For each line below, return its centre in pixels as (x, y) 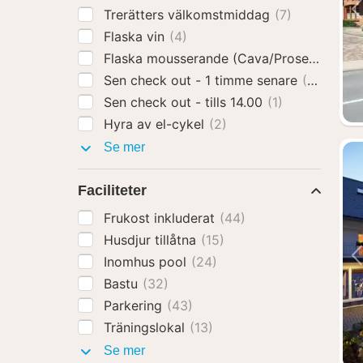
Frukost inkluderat (161, 218)
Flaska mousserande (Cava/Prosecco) (222, 58)
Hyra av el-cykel (156, 124)
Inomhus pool (147, 262)
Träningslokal (146, 327)
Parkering (135, 305)
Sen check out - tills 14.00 (185, 102)
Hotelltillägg (179, 146)
